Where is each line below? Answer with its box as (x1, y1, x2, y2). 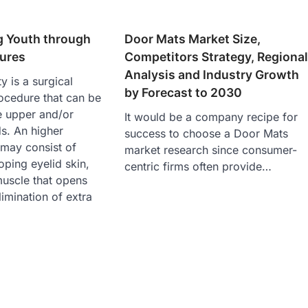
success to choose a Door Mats (124, 126, 289, 140)
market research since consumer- (124, 142, 298, 157)
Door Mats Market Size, (124, 31, 261, 46)
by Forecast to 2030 (124, 85, 243, 100)
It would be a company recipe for (124, 109, 298, 124)
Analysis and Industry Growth (124, 67, 300, 82)
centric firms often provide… (124, 159, 272, 173)
